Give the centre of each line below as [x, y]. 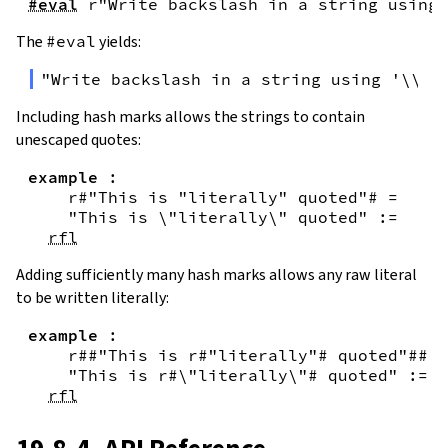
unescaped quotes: [78, 139]
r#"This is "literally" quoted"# [223, 196]
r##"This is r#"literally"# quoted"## [248, 354]
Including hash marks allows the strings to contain [190, 116]
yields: [118, 41]
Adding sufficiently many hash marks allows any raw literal [216, 274]
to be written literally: [92, 297]
